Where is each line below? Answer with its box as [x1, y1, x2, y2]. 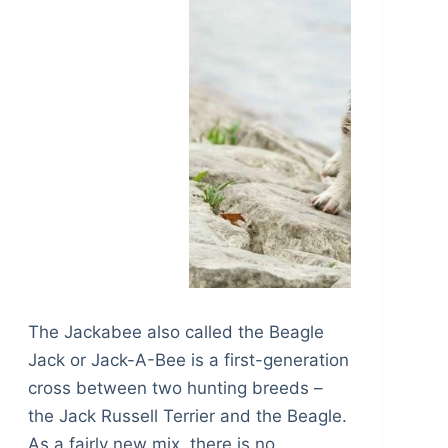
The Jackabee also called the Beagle [27, 322, 324, 343]
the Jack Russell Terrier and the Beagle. [27, 406, 347, 427]
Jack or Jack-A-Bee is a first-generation [27, 350, 349, 371]
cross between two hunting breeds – [27, 378, 323, 399]
